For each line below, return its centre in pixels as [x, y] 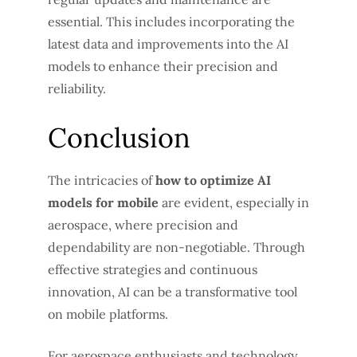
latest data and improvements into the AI [168, 43]
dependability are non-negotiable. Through [177, 247]
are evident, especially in [234, 202]
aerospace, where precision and [143, 224]
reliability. [77, 88]
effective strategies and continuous [153, 269]
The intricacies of [102, 180]
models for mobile [103, 202]
